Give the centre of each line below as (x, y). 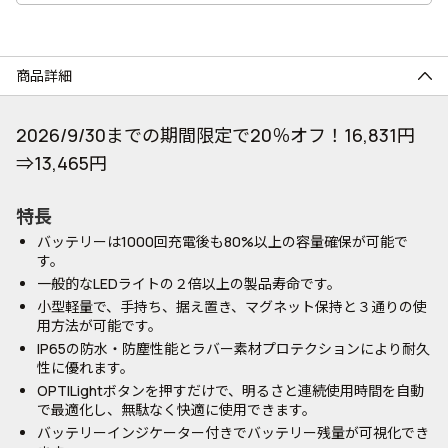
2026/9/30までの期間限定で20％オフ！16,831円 (215, 135)
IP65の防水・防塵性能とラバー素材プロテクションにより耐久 (233, 348)
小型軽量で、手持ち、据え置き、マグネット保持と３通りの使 (232, 306)
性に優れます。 (85, 367)
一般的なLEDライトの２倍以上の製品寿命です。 (189, 283)
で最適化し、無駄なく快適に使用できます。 (176, 409)
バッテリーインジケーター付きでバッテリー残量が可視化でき (233, 432)
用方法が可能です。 (99, 325)
